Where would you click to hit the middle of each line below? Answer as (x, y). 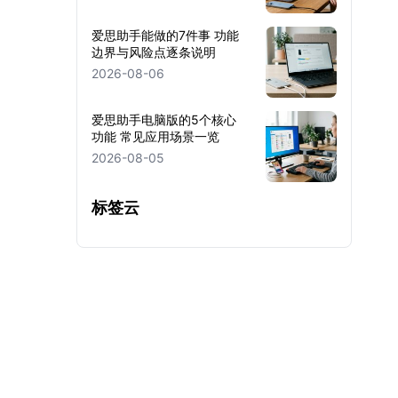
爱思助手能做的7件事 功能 (165, 35)
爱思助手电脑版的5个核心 (164, 119)
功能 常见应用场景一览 (155, 136)
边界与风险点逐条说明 (154, 52)
